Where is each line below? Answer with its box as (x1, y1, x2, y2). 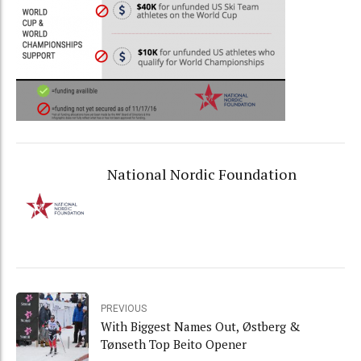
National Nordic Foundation (106, 164, 297, 184)
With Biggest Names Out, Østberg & (101, 317, 301, 334)
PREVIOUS (101, 302, 147, 314)
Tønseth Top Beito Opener (101, 335, 247, 352)
